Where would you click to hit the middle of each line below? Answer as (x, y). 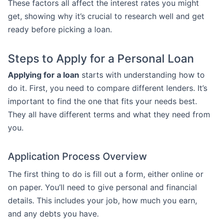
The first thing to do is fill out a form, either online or (106, 174)
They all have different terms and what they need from (109, 114)
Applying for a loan (44, 75)
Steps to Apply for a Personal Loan (101, 59)
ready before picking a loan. (60, 29)
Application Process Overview (77, 156)
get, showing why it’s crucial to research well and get (106, 16)
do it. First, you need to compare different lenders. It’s (108, 88)
